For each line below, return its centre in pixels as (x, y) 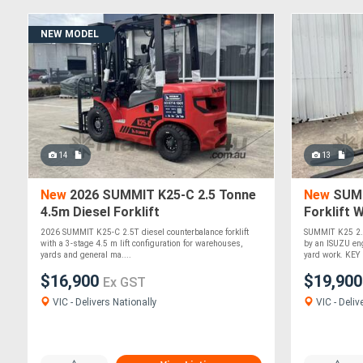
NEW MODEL (70, 34)
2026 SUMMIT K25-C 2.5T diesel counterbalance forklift (145, 233)
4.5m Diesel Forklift (100, 212)
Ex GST (124, 283)
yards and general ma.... (86, 255)
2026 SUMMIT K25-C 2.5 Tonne (161, 195)
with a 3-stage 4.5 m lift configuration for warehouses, (141, 244)
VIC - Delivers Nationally (104, 303)
